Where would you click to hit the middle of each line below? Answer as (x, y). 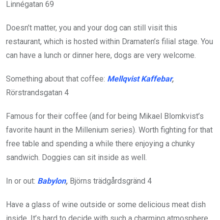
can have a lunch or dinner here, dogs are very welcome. (101, 55)
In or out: (22, 181)
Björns (81, 181)
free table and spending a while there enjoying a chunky (100, 144)
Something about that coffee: (56, 79)
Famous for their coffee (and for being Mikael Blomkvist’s (105, 116)
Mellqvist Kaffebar (139, 79)
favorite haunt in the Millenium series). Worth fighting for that (109, 130)
